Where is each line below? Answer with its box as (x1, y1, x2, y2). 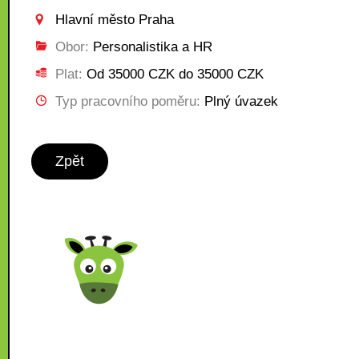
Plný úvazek (200, 94, 278, 109)
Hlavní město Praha (55, 12, 174, 27)
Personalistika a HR (89, 39, 212, 54)
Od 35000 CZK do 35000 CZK (83, 67, 264, 82)
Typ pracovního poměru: (55, 94, 200, 109)
